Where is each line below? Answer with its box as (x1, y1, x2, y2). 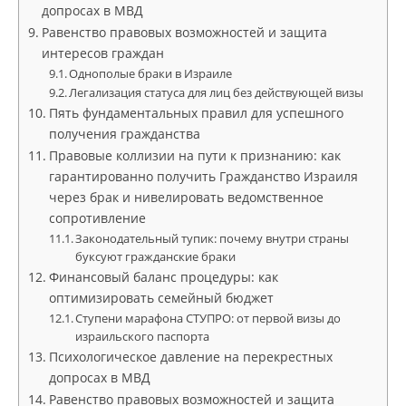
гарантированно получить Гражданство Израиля (48, 168, 358, 185)
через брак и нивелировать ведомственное (48, 188, 324, 206)
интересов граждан (41, 44, 164, 62)
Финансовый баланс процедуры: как (48, 268, 278, 285)
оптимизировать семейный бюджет (48, 289, 274, 306)
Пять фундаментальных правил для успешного (48, 104, 343, 121)
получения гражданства (48, 125, 200, 142)
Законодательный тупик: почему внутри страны (75, 230, 350, 246)
